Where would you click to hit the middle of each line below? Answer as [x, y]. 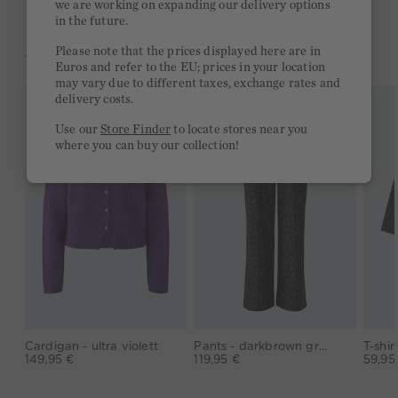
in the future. [92, 22]
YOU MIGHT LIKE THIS [125, 61]
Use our [78, 130]
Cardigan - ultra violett [92, 346]
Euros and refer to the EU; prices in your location [191, 68]
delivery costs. [95, 100]
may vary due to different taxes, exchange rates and [198, 84]
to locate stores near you [239, 130]
